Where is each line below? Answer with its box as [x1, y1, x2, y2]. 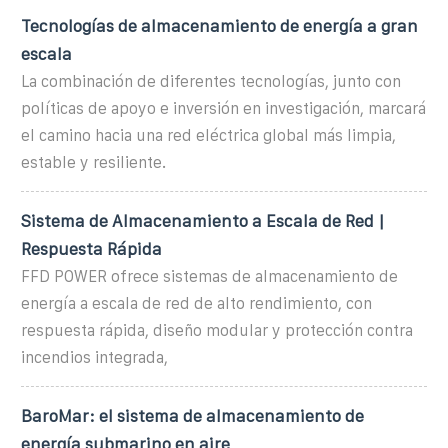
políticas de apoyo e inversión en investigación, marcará [21, 99, 426, 117]
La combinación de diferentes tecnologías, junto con [21, 72, 401, 90]
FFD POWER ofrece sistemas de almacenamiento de [21, 267, 398, 285]
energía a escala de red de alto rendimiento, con [21, 294, 372, 312]
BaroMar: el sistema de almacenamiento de [21, 406, 364, 425]
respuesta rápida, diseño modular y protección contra [21, 321, 413, 339]
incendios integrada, [21, 348, 168, 366]
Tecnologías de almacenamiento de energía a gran [21, 16, 418, 35]
